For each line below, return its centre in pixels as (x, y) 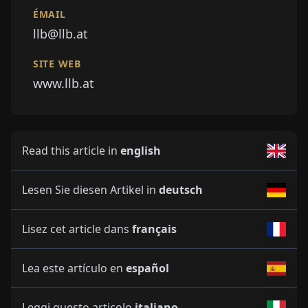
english (141, 151)
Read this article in (71, 151)
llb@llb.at (60, 34)
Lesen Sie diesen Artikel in (90, 190)
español (147, 268)
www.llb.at (64, 84)
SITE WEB (57, 64)
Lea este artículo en (74, 268)
